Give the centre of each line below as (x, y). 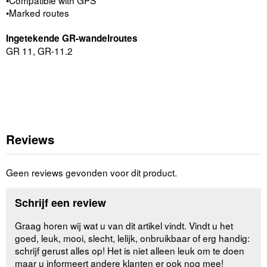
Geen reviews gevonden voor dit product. (91, 173)
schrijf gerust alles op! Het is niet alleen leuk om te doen (130, 250)
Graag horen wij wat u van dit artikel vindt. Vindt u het (124, 225)
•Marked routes (38, 12)
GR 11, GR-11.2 (39, 50)
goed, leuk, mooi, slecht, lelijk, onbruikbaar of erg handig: (133, 237)
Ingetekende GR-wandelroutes (72, 38)
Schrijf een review (61, 202)
